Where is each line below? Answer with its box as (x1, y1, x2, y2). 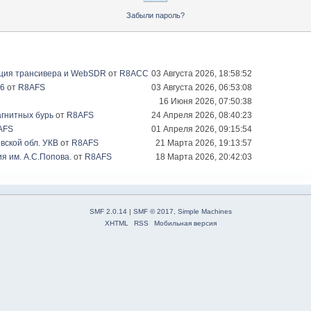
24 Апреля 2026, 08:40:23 (151, 110, 253, 121)
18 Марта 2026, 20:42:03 (155, 152, 253, 162)
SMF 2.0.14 (90, 208, 127, 216)
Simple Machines (178, 208, 232, 216)
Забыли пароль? (126, 11, 185, 20)
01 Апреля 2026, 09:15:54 (151, 124, 253, 135)
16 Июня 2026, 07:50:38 (159, 96, 253, 107)
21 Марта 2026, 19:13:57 (155, 138, 253, 149)
